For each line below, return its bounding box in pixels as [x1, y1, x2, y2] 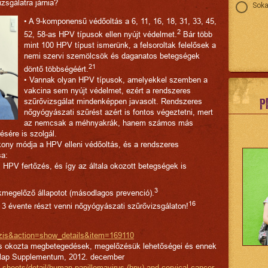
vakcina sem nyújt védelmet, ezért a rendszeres [24, 86, 191, 96]
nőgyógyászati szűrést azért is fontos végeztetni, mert [24, 107, 213, 117]
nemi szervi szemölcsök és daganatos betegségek [24, 51, 200, 61]
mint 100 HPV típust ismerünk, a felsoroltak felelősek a [24, 40, 216, 50]
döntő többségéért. [24, 64, 89, 74]
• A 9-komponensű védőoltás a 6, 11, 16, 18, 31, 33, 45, [24, 16, 217, 26]
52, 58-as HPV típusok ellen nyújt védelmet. [24, 29, 177, 39]
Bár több [181, 29, 212, 39]
